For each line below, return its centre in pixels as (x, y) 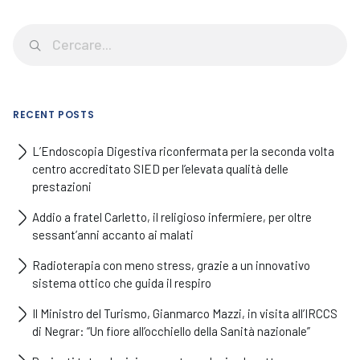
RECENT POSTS (54, 115)
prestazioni (62, 186)
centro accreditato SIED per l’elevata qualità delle (160, 169)
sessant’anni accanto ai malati (113, 235)
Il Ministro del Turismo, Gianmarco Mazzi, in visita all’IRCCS (185, 313)
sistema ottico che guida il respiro (122, 283)
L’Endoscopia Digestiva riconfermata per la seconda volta (183, 151)
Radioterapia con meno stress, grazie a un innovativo (171, 265)
